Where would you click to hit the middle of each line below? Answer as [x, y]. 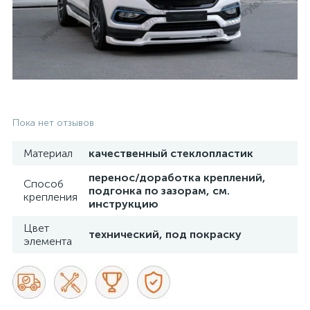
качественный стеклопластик [171, 153]
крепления [51, 197]
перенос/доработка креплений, [177, 177]
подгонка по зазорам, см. [159, 191]
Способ [44, 184]
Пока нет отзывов [53, 123]
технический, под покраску [165, 234]
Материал [48, 153]
